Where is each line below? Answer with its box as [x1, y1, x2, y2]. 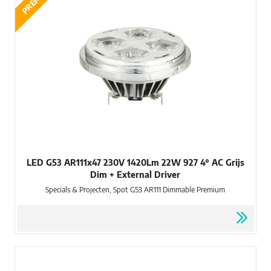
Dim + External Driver [90, 169, 181, 180]
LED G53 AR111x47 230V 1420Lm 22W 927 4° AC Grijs [26, 157, 244, 168]
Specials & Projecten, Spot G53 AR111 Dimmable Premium [45, 184, 226, 194]
